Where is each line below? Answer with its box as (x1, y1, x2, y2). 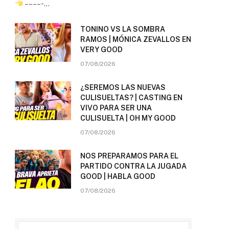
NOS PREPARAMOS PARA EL (80, 152, 178, 161)
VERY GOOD (80, 45, 123, 54)
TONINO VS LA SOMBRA (80, 25, 165, 34)
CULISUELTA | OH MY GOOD (80, 114, 176, 123)
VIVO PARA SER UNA (80, 104, 152, 112)
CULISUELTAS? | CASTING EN (80, 94, 182, 102)
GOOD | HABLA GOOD (80, 172, 155, 181)
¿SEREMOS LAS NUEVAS (80, 83, 166, 92)
